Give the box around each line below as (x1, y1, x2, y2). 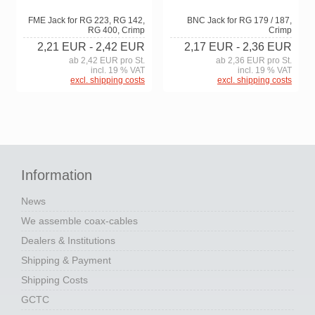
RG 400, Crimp (88, 25, 145, 36)
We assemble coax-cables (21, 215, 138, 227)
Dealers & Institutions (21, 235, 115, 247)
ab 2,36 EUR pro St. (216, 55, 292, 65)
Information (21, 167, 92, 184)
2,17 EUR (184, 40, 233, 53)
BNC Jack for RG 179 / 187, (187, 15, 292, 25)
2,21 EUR (37, 41, 86, 53)
